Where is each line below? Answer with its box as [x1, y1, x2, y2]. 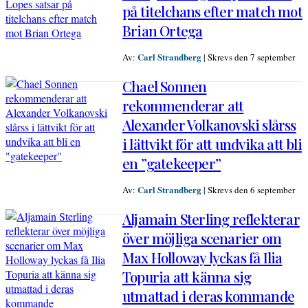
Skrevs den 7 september [208, 51, 295, 64]
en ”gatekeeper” [122, 153, 221, 173]
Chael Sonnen [122, 76, 207, 96]
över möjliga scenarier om [122, 228, 281, 248]
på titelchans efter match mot [122, 1, 302, 21]
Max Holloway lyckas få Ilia [122, 247, 283, 267]
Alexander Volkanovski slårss [122, 115, 296, 135]
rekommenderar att [122, 96, 244, 115]
